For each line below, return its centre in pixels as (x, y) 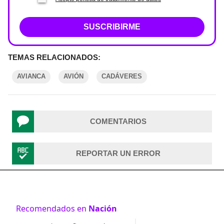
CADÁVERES (122, 76)
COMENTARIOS (118, 121)
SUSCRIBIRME (112, 27)
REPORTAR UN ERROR (118, 153)
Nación (103, 208)
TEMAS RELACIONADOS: (54, 57)
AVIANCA (31, 76)
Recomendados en (52, 208)
